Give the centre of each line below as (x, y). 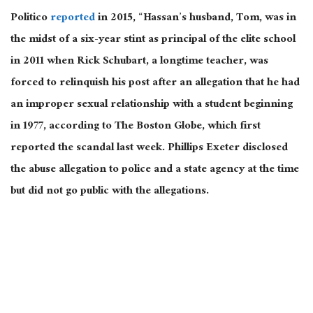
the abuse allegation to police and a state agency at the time (155, 170)
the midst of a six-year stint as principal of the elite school (153, 40)
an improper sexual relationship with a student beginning (152, 105)
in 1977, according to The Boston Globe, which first (136, 126)
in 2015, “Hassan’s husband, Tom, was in (196, 18)
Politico (30, 18)
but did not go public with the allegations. (110, 191)
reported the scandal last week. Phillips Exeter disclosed (149, 148)
